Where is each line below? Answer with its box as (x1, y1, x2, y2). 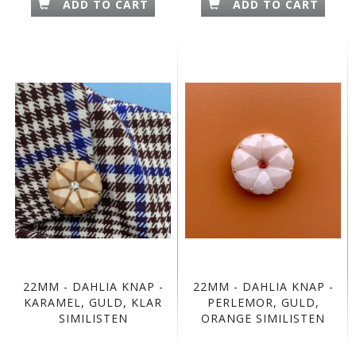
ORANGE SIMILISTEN (201, 311, 325, 327)
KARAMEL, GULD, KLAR (24, 295, 162, 311)
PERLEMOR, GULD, (207, 295, 319, 311)
